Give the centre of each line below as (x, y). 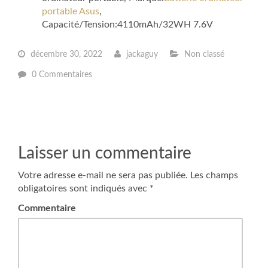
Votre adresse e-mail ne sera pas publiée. (103, 176)
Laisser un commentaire (105, 153)
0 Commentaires (62, 75)
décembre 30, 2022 (65, 55)
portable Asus (71, 12)
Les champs (213, 176)
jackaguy (141, 55)
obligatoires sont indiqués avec (84, 189)
